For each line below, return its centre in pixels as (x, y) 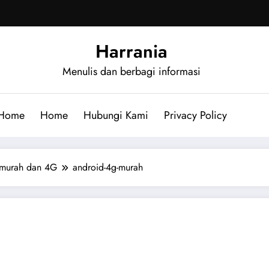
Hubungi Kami (116, 115)
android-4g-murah (108, 167)
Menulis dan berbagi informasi (131, 71)
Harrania (131, 51)
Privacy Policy (195, 115)
